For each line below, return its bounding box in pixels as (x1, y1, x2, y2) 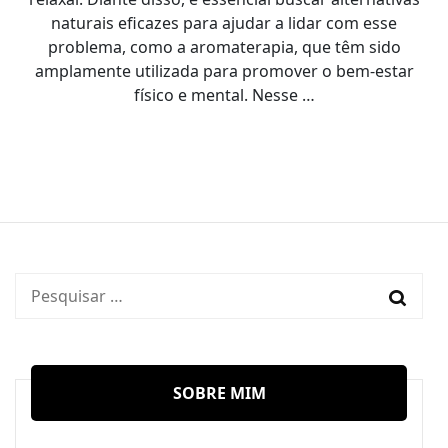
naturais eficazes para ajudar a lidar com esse (51, 12, 397, 35)
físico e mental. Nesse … (133, 84, 315, 107)
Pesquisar (30, 284, 96, 304)
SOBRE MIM (172, 382, 266, 405)
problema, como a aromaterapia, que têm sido (47, 36, 401, 59)
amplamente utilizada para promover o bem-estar (34, 60, 414, 83)
